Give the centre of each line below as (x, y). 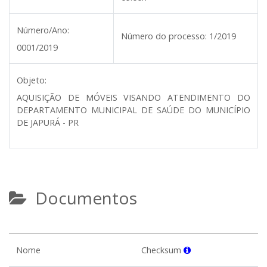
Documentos (82, 198)
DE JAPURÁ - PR (48, 122)
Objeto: (32, 80)
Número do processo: (164, 36)
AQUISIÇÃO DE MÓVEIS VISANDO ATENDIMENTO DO (133, 97)
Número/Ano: (43, 30)
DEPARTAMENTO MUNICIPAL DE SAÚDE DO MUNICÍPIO (133, 110)
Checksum (162, 250)
